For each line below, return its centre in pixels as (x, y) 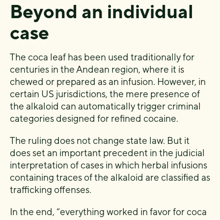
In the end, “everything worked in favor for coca (108, 212)
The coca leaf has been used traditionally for (102, 57)
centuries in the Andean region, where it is (97, 69)
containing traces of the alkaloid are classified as (110, 177)
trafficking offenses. (51, 190)
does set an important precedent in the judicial (107, 153)
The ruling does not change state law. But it (100, 140)
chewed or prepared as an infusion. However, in (108, 82)
